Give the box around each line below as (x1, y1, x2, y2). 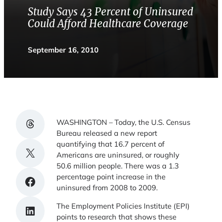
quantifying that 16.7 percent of (56, 139, 165, 149)
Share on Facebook (24, 173, 77, 189)
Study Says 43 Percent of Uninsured (28, 5, 193, 19)
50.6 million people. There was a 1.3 (56, 161, 179, 171)
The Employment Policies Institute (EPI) (56, 201, 190, 211)
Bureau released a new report (56, 128, 158, 138)
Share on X (24, 145, 32, 160)
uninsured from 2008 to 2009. (56, 183, 158, 193)
